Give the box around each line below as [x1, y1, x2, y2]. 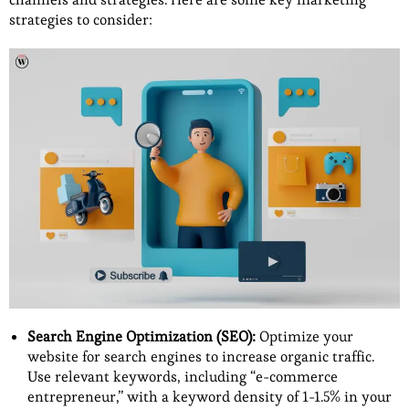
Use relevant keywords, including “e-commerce [27, 367, 338, 387]
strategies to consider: [9, 10, 152, 30]
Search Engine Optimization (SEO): [27, 327, 256, 347]
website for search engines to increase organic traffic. [27, 347, 374, 367]
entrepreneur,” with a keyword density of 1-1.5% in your [27, 387, 392, 407]
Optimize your [256, 327, 353, 347]
